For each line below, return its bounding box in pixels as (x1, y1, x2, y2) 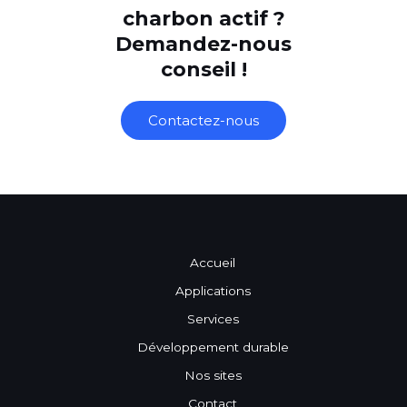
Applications (174, 283, 251, 298)
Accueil (190, 254, 235, 270)
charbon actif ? (122, 5, 285, 31)
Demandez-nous (115, 31, 292, 56)
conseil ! (160, 56, 247, 82)
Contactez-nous (148, 111, 259, 129)
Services (186, 311, 239, 326)
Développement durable (136, 339, 289, 354)
